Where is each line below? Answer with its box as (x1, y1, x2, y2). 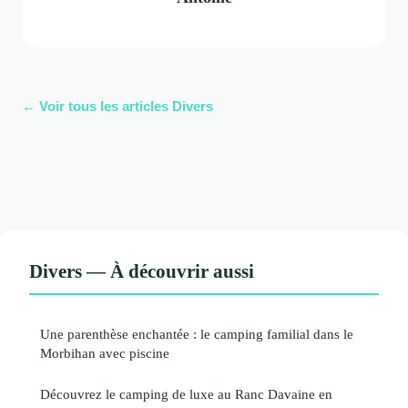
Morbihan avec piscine (40, 344, 169, 361)
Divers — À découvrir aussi (29, 260, 254, 281)
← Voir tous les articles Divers (22, 97, 213, 114)
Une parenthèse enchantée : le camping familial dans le (40, 325, 353, 342)
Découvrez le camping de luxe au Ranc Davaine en (40, 385, 332, 402)
